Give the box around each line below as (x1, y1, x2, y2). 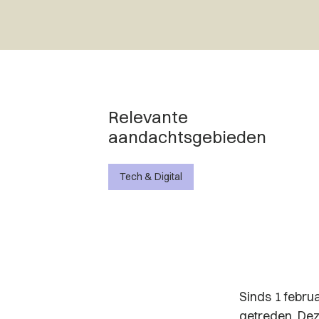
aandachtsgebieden (108, 126, 266, 147)
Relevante (108, 106, 188, 127)
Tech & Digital (120, 170, 182, 183)
